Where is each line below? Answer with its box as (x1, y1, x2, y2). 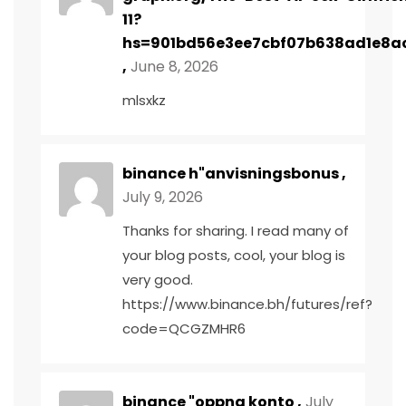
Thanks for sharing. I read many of (122, 221, 349, 240)
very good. (122, 270, 193, 289)
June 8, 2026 (127, 56, 218, 77)
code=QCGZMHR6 (122, 319, 246, 338)
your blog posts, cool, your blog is (122, 246, 345, 265)
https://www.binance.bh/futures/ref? (122, 295, 372, 314)
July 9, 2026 (122, 187, 203, 208)
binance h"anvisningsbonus (122, 163, 339, 184)
